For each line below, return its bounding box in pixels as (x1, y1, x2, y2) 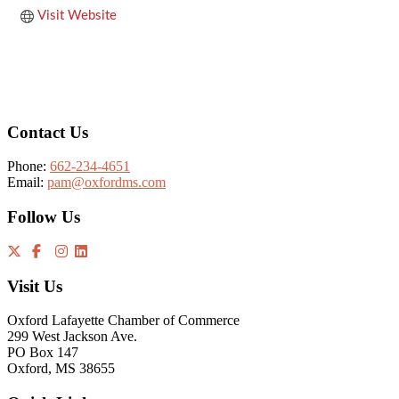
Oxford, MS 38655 (7, 361, 115, 377)
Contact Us (7, 122, 88, 142)
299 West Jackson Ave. (7, 329, 137, 345)
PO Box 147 (7, 345, 78, 361)
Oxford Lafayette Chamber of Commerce (7, 313, 240, 329)
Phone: (7, 159, 50, 175)
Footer (6, 62, 68, 85)
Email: (7, 175, 47, 191)
